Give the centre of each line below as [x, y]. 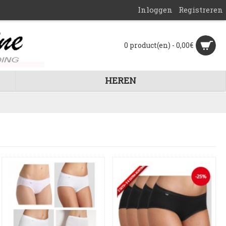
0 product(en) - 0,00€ [159, 45]
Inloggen [155, 10]
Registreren [201, 10]
